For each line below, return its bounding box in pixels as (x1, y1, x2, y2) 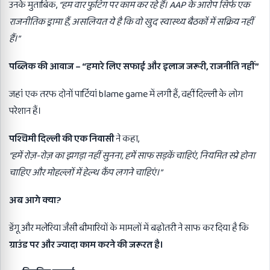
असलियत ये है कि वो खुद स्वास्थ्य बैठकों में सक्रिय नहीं (72, 14, 253, 30)
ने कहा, (114, 131, 139, 146)
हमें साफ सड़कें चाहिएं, (125, 148, 199, 163)
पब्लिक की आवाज (9, 59, 75, 74)
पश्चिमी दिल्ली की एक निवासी (9, 131, 114, 146)
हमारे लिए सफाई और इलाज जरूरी (86, 59, 206, 74)
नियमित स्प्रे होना (199, 148, 255, 163)
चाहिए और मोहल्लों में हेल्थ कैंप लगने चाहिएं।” (9, 165, 162, 180)
